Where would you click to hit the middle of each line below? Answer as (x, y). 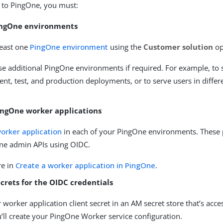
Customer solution (178, 47)
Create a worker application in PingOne (86, 165)
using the (126, 47)
